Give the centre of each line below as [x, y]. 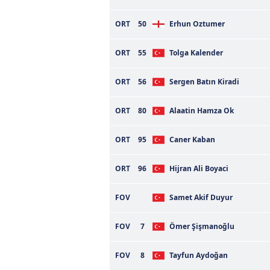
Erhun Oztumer [197, 24]
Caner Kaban [192, 140]
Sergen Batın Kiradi [204, 82]
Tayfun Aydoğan [199, 255]
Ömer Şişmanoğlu [202, 226]
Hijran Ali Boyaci [199, 168]
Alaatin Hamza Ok [202, 111]
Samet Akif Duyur [201, 197]
